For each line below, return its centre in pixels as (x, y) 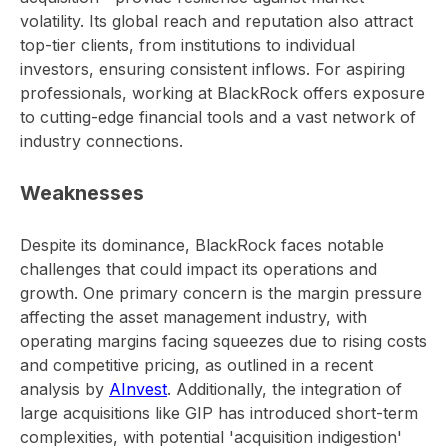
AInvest (138, 389)
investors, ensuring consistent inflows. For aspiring (212, 69)
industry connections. (101, 141)
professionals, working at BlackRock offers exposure (222, 93)
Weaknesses (82, 193)
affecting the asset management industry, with (193, 317)
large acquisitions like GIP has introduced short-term (219, 413)
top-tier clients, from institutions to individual (187, 45)
